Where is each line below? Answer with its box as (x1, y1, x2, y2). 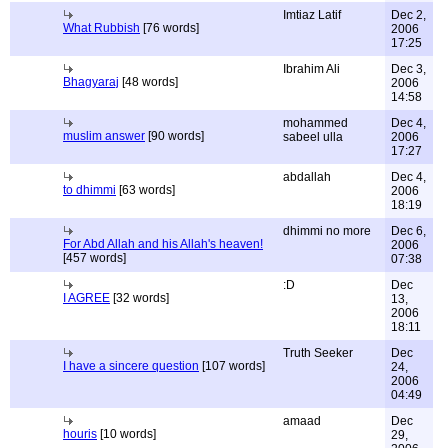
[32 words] (110, 291, 169, 305)
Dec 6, (391, 224, 426, 238)
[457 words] (63, 251, 126, 265)
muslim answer (63, 129, 145, 143)
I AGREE (63, 291, 110, 305)
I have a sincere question (63, 359, 199, 373)
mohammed (283, 116, 348, 130)
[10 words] (97, 427, 156, 441)
